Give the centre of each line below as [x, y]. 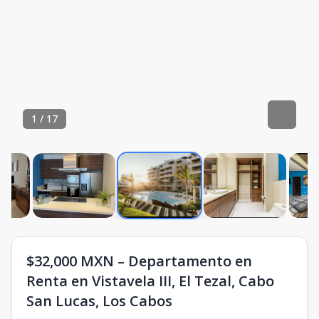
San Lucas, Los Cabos [99, 301]
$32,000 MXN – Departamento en [139, 261]
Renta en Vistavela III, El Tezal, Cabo [150, 281]
